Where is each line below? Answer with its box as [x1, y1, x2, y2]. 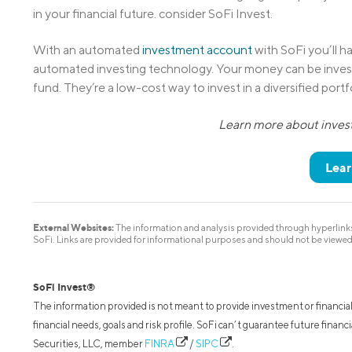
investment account [142, 42, 252, 58]
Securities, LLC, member [33, 338, 145, 350]
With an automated [33, 42, 142, 58]
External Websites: [33, 222, 114, 234]
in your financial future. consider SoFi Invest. [33, 6, 273, 22]
